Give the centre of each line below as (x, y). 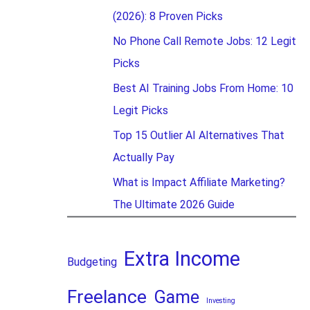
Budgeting (92, 262)
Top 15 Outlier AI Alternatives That (198, 135)
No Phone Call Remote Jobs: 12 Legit (204, 41)
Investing (220, 301)
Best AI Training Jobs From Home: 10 (203, 88)
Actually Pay (143, 157)
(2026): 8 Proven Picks (167, 16)
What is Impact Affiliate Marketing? (199, 182)
